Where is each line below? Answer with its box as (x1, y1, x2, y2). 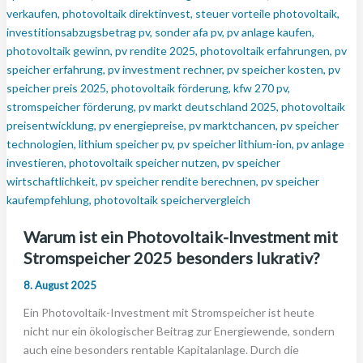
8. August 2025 (23, 279, 96, 292)
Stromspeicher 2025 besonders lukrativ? (23, 248, 319, 267)
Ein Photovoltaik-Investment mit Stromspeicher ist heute (23, 305, 314, 319)
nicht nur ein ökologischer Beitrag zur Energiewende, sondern (23, 324, 335, 338)
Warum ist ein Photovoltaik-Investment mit (23, 227, 338, 246)
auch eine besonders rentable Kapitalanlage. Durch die (23, 343, 299, 357)
